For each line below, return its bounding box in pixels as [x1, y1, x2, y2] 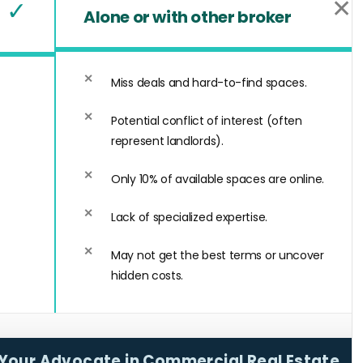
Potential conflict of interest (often [111, 113, 302, 129]
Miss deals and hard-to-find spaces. [111, 75, 307, 91]
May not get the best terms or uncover [111, 247, 324, 263]
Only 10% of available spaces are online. [111, 171, 324, 187]
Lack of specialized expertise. [111, 209, 267, 225]
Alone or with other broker [83, 6, 292, 28]
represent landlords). [111, 133, 224, 149]
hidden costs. [111, 267, 184, 284]
